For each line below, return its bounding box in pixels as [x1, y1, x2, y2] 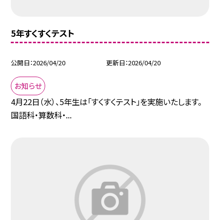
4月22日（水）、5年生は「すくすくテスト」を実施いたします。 [11, 96, 202, 108]
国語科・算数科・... [11, 109, 72, 121]
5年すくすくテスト [11, 27, 75, 39]
